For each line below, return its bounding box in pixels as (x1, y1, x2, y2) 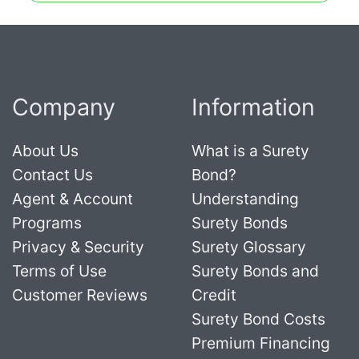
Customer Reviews (12, 284, 147, 305)
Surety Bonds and (192, 260, 319, 280)
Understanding (192, 188, 299, 208)
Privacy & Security (12, 236, 144, 256)
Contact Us (12, 164, 93, 184)
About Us (12, 140, 79, 160)
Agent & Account (12, 188, 133, 208)
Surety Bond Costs (192, 309, 325, 329)
